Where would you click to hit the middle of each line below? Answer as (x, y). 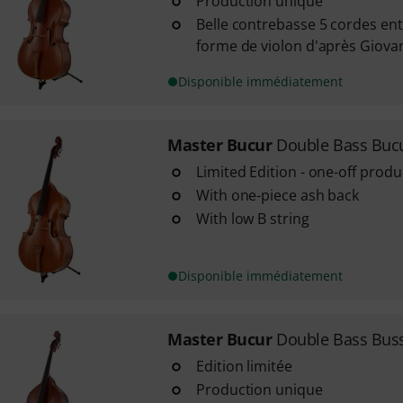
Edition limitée (244, 366)
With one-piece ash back (278, 195)
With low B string (252, 219)
